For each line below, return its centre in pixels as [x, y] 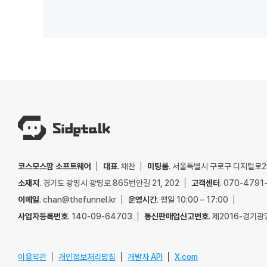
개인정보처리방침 [87, 257]
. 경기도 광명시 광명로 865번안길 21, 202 [109, 183]
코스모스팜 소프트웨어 [55, 166]
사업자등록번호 [43, 216]
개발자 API [145, 257]
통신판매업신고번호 [176, 216]
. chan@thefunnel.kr [78, 200]
